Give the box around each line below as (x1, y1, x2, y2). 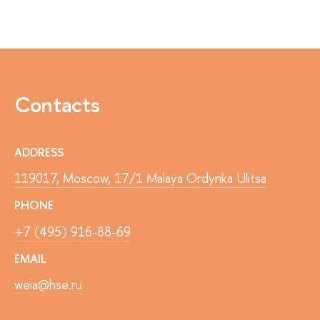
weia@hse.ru (14, 276, 82, 294)
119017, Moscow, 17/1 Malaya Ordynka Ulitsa (14, 169, 266, 188)
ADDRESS (14, 144, 64, 160)
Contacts (14, 89, 100, 120)
